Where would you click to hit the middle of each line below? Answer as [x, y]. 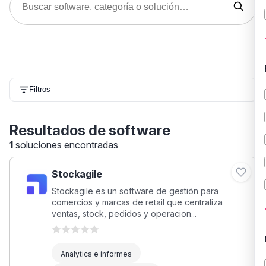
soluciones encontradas [67, 145]
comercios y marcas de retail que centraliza [137, 202]
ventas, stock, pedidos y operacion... [124, 213]
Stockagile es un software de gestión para [135, 191]
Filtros [40, 90]
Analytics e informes [96, 254]
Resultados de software [90, 130]
